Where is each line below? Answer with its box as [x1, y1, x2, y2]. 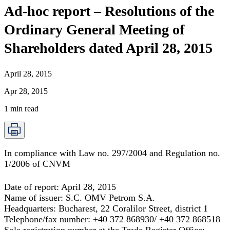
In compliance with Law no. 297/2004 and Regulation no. [4, 148, 220, 159]
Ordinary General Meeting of [4, 22, 184, 38]
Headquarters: [4, 203, 59, 214]
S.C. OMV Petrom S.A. [66, 193, 155, 203]
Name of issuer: [4, 193, 66, 203]
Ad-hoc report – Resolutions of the [4, 3, 214, 20]
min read [10, 104, 39, 113]
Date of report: [4, 182, 61, 193]
